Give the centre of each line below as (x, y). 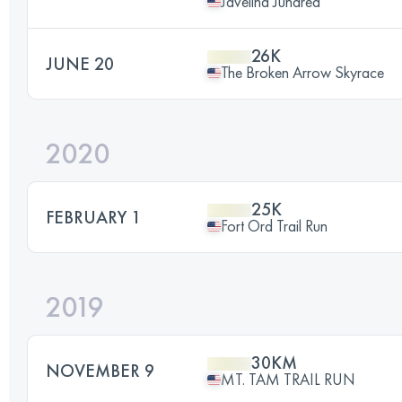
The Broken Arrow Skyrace (302, 72)
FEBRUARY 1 (93, 217)
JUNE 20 (80, 64)
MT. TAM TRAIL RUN (288, 379)
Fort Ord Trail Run (274, 226)
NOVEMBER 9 (100, 371)
